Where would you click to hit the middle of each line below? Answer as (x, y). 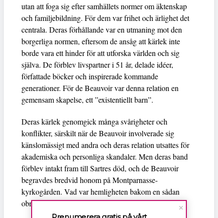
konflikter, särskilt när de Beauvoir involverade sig (98, 133)
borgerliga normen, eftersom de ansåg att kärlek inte (101, 41)
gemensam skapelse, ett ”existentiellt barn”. (87, 100)
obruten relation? (47, 203)
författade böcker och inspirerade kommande (90, 76)
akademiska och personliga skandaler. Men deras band (105, 157)
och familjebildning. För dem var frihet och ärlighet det (105, 18)
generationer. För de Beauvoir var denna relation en (100, 88)
